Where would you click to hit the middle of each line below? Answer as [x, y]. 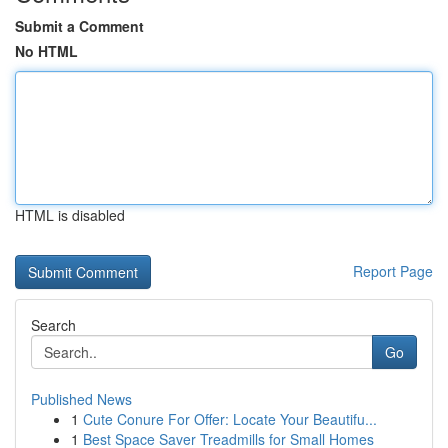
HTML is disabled [70, 215]
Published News [81, 399]
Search [53, 325]
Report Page [393, 271]
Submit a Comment [79, 26]
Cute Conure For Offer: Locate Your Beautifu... [230, 419]
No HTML [46, 51]
